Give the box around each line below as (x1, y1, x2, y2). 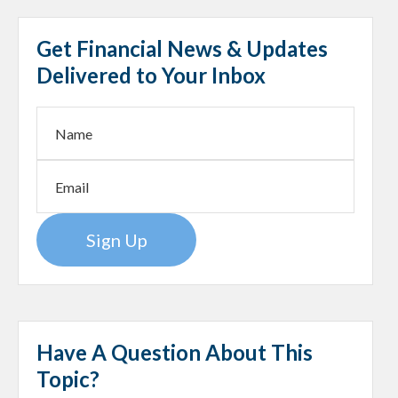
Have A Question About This (36, 339, 313, 366)
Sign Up (85, 229, 147, 251)
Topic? (36, 366, 99, 393)
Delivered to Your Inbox (36, 62, 266, 89)
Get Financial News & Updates (36, 36, 328, 62)
